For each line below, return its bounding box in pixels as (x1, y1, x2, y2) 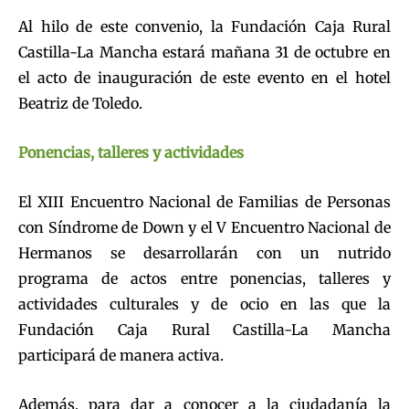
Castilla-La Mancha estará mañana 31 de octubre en (18, 42, 391, 61)
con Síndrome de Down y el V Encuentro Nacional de (18, 217, 391, 236)
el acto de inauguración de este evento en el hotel (18, 68, 391, 87)
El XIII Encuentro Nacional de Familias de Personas (18, 192, 391, 211)
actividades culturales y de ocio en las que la (18, 294, 391, 313)
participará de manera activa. (18, 345, 224, 364)
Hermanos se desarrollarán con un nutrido (18, 243, 391, 262)
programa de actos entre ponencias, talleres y (18, 268, 391, 288)
